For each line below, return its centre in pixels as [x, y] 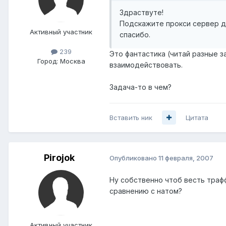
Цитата [197, 117]
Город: [47, 61]
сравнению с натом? [146, 191]
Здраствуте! [142, 12]
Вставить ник [131, 117]
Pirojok [59, 157]
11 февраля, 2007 [186, 158]
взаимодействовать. [146, 65]
